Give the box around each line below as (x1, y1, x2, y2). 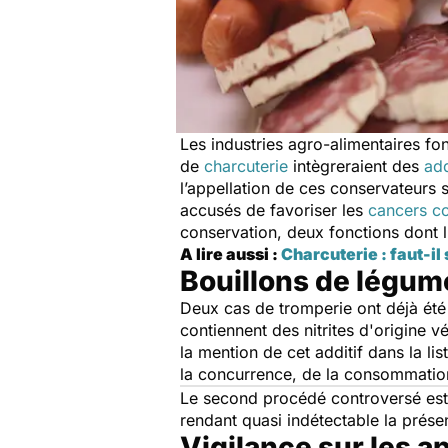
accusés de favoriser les (180, 200, 368, 220)
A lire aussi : (180, 244, 281, 264)
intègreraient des (288, 156, 424, 176)
